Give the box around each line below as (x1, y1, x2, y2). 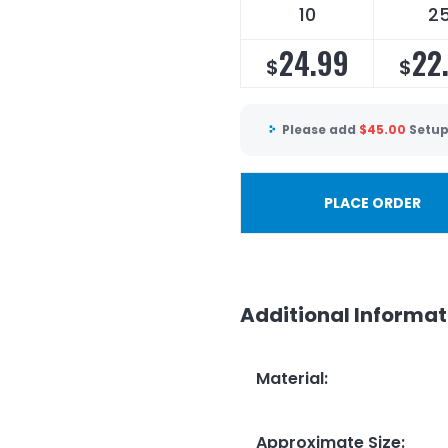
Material (256, 366, 324, 390)
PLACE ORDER (323, 192, 421, 213)
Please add (282, 121, 359, 139)
